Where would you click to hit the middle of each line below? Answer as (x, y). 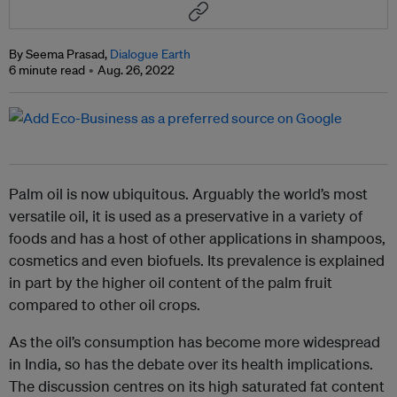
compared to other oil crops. (105, 305)
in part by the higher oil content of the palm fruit (171, 283)
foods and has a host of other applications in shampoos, (197, 238)
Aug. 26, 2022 (136, 70)
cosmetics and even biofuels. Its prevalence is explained (197, 261)
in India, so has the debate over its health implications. (191, 364)
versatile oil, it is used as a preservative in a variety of (186, 216)
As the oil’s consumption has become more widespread (195, 342)
